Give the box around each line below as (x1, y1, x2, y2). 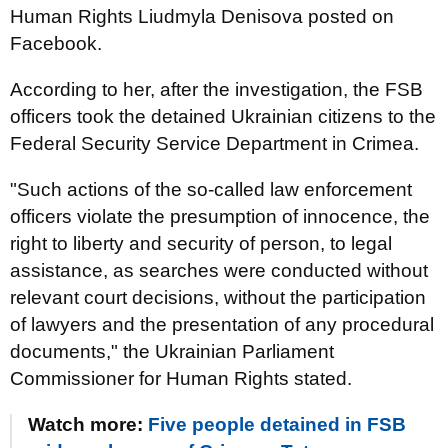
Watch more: (28, 414, 148, 435)
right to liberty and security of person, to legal (10, 233, 392, 254)
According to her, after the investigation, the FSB (10, 79, 423, 100)
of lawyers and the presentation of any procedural (10, 314, 434, 335)
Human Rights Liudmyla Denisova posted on (10, 6, 394, 27)
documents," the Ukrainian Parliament (10, 341, 334, 362)
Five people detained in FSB (148, 414, 406, 435)
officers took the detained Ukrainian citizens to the (10, 106, 436, 127)
